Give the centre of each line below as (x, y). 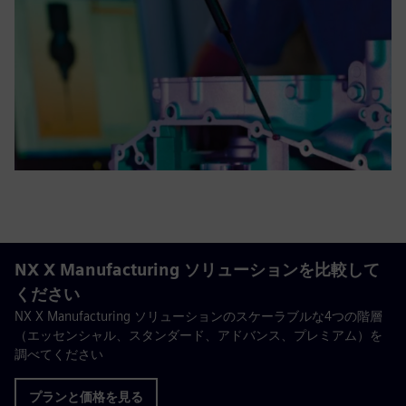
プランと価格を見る (86, 396)
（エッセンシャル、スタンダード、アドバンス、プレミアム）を (198, 335)
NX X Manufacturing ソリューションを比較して (197, 270)
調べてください (59, 354)
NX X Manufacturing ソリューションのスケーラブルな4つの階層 (198, 316)
